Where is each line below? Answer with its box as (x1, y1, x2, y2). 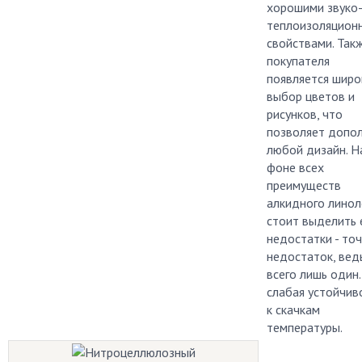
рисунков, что (267, 106, 343, 122)
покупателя (267, 53, 330, 69)
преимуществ (267, 177, 341, 193)
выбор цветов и (267, 88, 355, 104)
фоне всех (267, 159, 324, 175)
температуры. (267, 319, 343, 335)
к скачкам (267, 301, 320, 318)
